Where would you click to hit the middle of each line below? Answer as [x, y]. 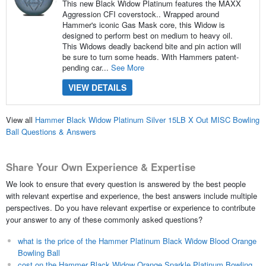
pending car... [86, 67]
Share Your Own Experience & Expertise [100, 167]
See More [127, 67]
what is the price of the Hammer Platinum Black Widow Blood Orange [137, 240]
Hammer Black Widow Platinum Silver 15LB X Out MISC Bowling [147, 120]
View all [20, 120]
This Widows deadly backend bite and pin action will [151, 46]
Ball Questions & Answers [51, 132]
